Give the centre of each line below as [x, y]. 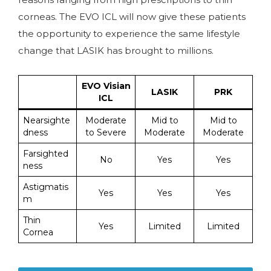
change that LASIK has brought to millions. [116, 50]
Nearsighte [47, 120]
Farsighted [46, 153]
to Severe [106, 132]
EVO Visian [106, 86]
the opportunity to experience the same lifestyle [129, 33]
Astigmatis [46, 187]
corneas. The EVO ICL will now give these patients [132, 16]
